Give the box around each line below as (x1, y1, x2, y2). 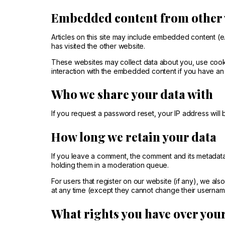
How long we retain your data (51, 128, 216, 145)
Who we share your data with (51, 86, 213, 102)
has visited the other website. (51, 41, 146, 50)
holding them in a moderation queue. (51, 160, 169, 169)
